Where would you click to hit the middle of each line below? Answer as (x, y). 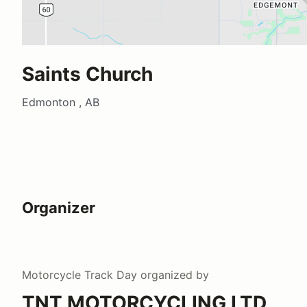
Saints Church (87, 74)
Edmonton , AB (61, 102)
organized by (173, 274)
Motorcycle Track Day (79, 274)
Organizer (59, 207)
